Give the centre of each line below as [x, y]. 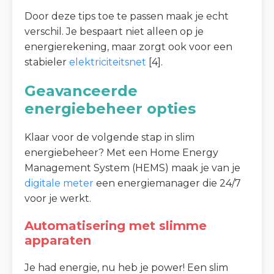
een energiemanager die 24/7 [167, 183]
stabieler [47, 62]
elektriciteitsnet [108, 62]
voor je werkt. [58, 198]
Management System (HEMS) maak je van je [132, 168]
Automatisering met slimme [116, 225]
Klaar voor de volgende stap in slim [109, 137]
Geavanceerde [81, 91]
